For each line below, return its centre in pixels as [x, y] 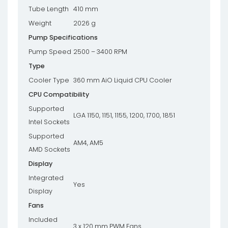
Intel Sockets [49, 122]
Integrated [46, 178]
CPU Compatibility [59, 94]
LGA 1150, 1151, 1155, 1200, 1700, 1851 [124, 115]
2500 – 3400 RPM [100, 52]
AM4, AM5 [88, 143]
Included [43, 220]
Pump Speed [50, 52]
